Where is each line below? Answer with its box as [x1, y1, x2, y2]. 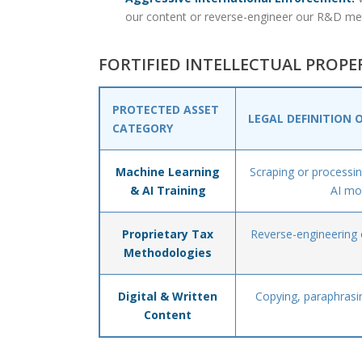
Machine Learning [116, 164, 220, 179]
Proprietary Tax [122, 226, 213, 242]
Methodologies [124, 245, 212, 260]
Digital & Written [118, 288, 217, 304]
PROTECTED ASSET [112, 102, 219, 117]
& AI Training [129, 183, 206, 198]
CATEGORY [112, 120, 173, 136]
